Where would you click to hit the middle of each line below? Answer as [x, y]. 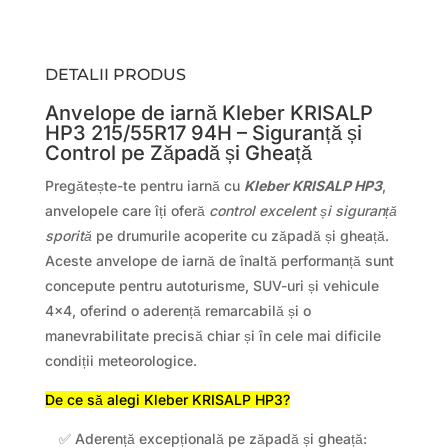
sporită [68, 235]
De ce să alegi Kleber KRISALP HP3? [167, 399]
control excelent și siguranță [302, 210]
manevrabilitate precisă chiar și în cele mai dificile [212, 335]
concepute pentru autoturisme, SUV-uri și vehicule [211, 285]
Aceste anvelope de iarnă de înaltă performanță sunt [219, 260]
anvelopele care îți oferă [126, 210]
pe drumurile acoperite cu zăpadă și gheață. [240, 235]
